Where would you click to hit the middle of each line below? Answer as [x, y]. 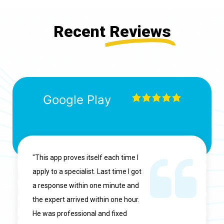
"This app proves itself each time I [85, 158]
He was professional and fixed [80, 214]
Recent [81, 32]
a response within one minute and [86, 186]
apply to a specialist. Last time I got [87, 172]
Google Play [77, 100]
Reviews [140, 32]
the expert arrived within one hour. [86, 200]
